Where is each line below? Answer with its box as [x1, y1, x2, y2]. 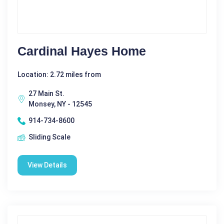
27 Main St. [28, 89, 64, 98]
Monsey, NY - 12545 [28, 100, 92, 108]
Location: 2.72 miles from [17, 70, 101, 79]
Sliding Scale [28, 133, 70, 141]
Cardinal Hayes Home [17, 44, 146, 58]
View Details [27, 161, 67, 169]
